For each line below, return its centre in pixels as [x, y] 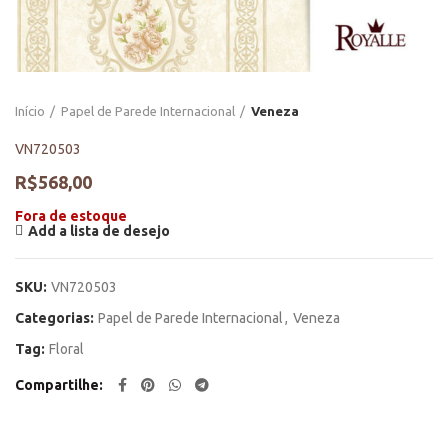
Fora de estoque [71, 216]
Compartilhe [57, 385]
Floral [66, 349]
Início [30, 111]
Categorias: [56, 318]
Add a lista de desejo [99, 231]
